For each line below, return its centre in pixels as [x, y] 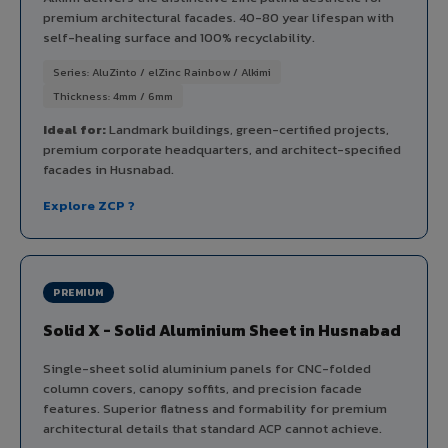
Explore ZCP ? [89, 205]
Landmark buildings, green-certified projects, [247, 129]
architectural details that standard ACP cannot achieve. [212, 428]
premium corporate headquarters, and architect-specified [222, 149]
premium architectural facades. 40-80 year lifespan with [218, 17]
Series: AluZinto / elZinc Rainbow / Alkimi [162, 71]
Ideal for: [74, 129]
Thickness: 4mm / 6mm [113, 95]
